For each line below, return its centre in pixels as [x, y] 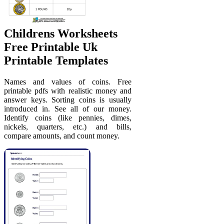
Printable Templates [56, 61]
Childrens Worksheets [61, 34]
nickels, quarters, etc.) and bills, [68, 127]
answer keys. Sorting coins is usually [68, 100]
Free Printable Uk [51, 47]
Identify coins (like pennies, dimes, [68, 118]
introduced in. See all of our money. [68, 109]
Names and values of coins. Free [68, 82]
